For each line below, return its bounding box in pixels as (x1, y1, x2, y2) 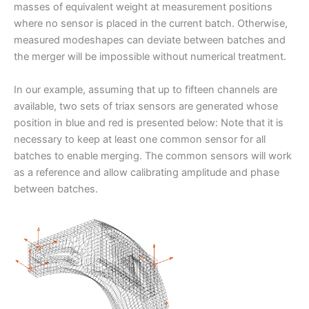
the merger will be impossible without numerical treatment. (14, 50, 286, 63)
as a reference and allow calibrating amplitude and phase (14, 166, 279, 179)
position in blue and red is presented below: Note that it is (14, 116, 283, 129)
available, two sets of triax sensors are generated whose (14, 99, 278, 112)
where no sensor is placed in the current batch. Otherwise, (14, 17, 288, 30)
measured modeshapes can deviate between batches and (14, 34, 286, 47)
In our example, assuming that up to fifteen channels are (14, 83, 277, 96)
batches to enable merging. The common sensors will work (14, 149, 292, 162)
